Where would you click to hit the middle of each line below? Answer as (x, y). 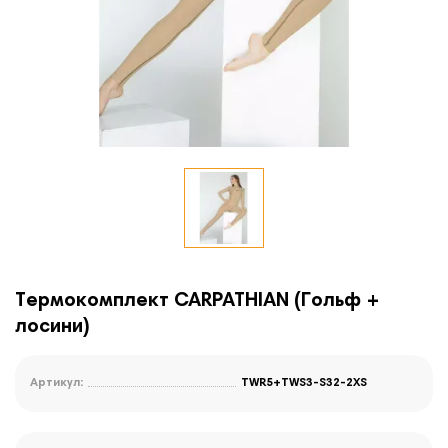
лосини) (52, 327)
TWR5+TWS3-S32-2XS (303, 383)
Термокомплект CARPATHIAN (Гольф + (197, 301)
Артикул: (56, 383)
